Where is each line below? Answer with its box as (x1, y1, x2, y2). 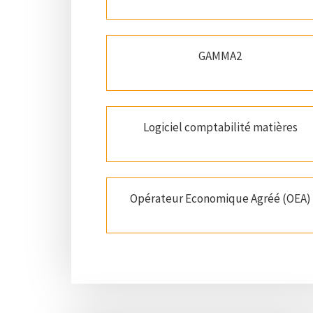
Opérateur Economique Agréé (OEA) (129, 191, 311, 207)
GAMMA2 (198, 48, 242, 64)
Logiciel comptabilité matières (143, 119, 298, 136)
